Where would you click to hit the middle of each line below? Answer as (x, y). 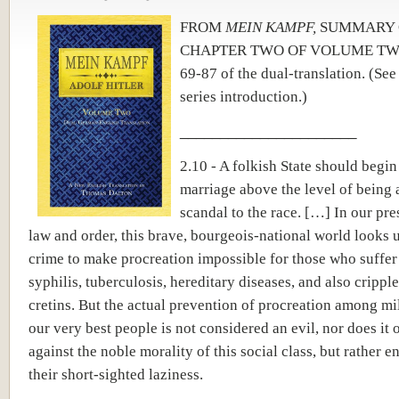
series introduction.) (244, 96)
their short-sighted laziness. (116, 374)
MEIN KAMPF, (271, 27)
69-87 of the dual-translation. (274, 73)
